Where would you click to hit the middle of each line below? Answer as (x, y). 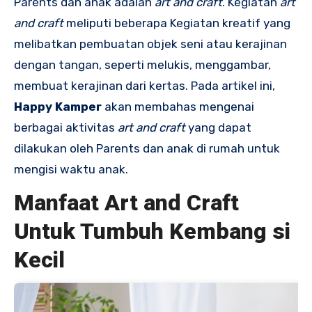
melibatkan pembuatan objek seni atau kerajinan (150, 44)
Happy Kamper (58, 107)
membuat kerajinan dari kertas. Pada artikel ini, (145, 86)
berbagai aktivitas (66, 128)
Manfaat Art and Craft (126, 203)
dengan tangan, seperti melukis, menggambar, (142, 65)
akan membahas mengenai (178, 107)
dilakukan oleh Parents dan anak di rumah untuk (147, 149)
